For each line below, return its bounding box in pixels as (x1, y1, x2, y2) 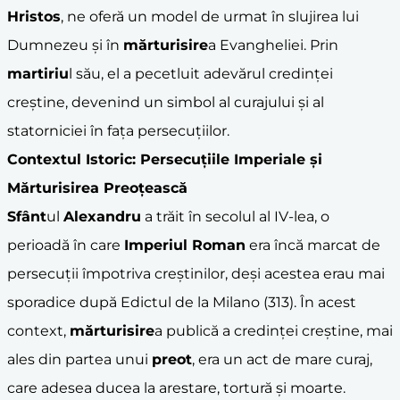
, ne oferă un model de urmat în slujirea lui (61, 7, 359, 25)
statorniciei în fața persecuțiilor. (7, 121, 229, 139)
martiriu (7, 64, 69, 82)
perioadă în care (7, 236, 124, 254)
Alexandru (63, 207, 141, 225)
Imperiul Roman (124, 236, 246, 254)
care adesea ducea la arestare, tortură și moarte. (7, 379, 346, 396)
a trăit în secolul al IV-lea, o (141, 207, 329, 225)
